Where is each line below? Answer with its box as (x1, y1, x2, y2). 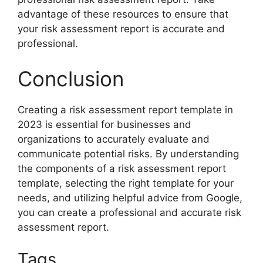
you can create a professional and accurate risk (18, 206, 241, 218)
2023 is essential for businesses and (18, 118, 191, 130)
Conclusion (18, 66, 124, 91)
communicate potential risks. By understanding (18, 147, 239, 160)
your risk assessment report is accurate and (18, 23, 225, 35)
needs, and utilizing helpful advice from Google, (18, 191, 242, 204)
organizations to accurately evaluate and (18, 133, 210, 145)
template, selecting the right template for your (18, 177, 234, 189)
